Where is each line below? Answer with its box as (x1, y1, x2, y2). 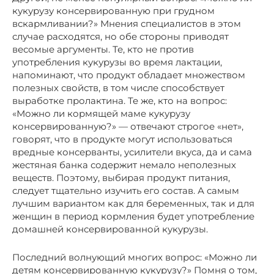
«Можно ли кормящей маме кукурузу (12, 107, 190, 119)
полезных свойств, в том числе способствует (12, 81, 224, 94)
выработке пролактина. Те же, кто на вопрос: (12, 94, 227, 106)
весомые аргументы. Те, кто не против (12, 43, 194, 55)
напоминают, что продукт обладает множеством (12, 68, 245, 81)
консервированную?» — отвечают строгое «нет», (12, 120, 243, 132)
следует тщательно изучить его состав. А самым (12, 184, 239, 196)
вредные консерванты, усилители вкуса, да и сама (12, 146, 252, 158)
